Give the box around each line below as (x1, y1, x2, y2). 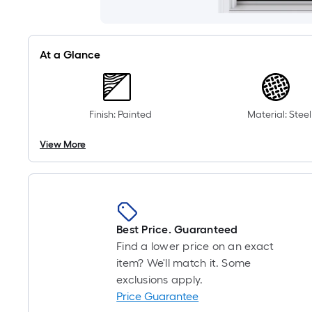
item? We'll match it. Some (116, 256, 251, 270)
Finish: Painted (89, 109, 153, 120)
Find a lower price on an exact (116, 240, 274, 253)
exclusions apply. (116, 273, 203, 286)
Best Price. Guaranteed (116, 223, 238, 236)
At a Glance (40, 48, 100, 61)
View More (40, 139, 86, 150)
